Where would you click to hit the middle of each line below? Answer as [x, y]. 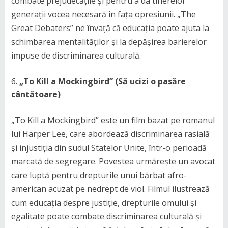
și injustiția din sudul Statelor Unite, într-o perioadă [109, 148]
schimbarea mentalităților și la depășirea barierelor [109, 42]
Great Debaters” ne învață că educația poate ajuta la [110, 28]
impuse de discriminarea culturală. [76, 55]
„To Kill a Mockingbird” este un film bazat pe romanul [113, 120]
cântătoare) [36, 94]
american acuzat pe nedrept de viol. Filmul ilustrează [110, 189]
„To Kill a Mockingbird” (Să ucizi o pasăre [102, 81]
